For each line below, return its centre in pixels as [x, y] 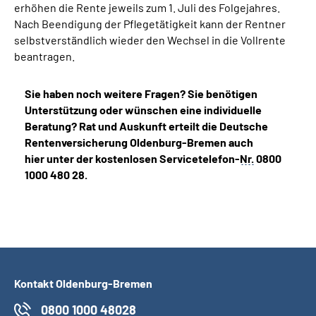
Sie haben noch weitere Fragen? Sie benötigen [141, 93]
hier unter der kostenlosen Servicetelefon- [132, 158]
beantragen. [44, 56]
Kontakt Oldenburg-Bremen [83, 283]
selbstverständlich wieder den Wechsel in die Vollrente [150, 40]
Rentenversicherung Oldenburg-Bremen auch [139, 142]
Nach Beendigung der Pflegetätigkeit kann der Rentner [150, 24]
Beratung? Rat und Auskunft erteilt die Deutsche [146, 126]
